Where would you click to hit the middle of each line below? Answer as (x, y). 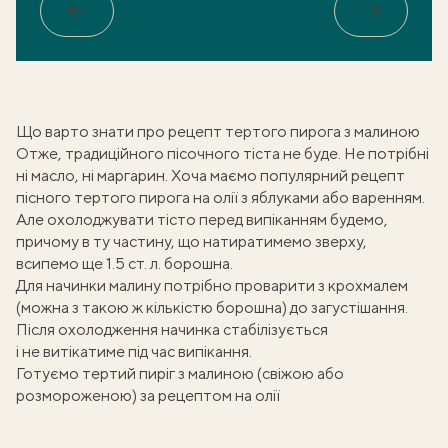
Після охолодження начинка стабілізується (172, 329)
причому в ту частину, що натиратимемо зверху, (191, 241)
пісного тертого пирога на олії (127, 197)
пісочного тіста (223, 153)
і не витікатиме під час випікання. (134, 351)
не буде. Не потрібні (354, 153)
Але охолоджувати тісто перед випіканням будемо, (202, 219)
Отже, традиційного (91, 153)
